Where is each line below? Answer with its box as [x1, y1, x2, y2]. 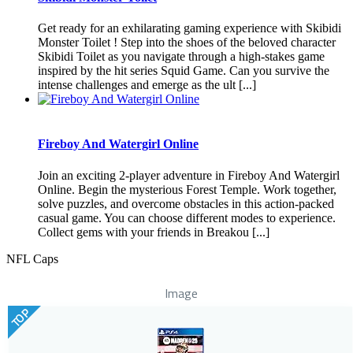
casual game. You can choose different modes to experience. [38, 210, 336, 225]
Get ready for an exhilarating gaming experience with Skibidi [38, 21, 341, 35]
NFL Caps [6, 251, 58, 266]
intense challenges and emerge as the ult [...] [38, 78, 256, 92]
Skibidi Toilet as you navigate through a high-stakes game [38, 50, 325, 64]
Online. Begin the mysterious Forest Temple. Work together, [38, 182, 336, 196]
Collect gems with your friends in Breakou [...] [38, 225, 269, 239]
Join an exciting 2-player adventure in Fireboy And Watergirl [38, 168, 340, 182]
